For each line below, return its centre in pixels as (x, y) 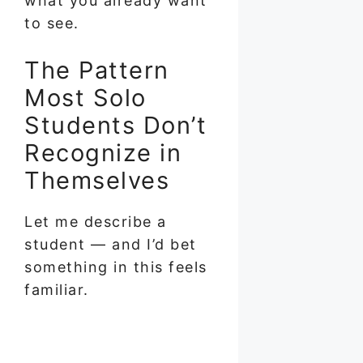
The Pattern (97, 70)
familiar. (57, 289)
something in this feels (116, 267)
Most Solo (85, 97)
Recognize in (103, 152)
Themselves (97, 180)
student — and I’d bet (111, 244)
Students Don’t (115, 125)
